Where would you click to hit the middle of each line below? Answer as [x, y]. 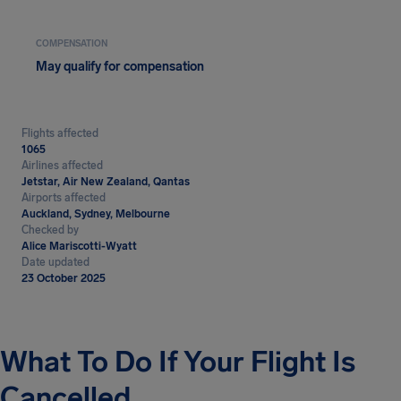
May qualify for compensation [120, 67]
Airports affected [64, 198]
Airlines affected [62, 166]
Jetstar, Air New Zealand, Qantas [106, 182]
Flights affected [60, 133]
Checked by [50, 230]
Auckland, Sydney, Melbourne [96, 214]
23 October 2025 [64, 278]
